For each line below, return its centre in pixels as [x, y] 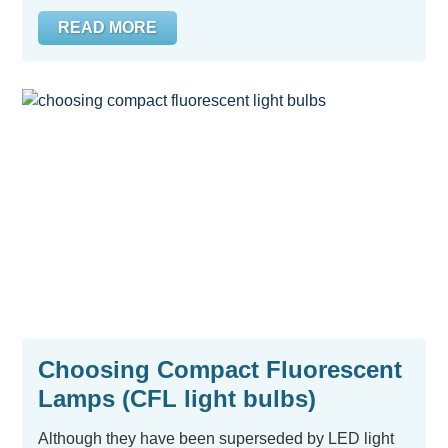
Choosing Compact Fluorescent [220, 369]
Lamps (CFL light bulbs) [177, 398]
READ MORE [107, 27]
